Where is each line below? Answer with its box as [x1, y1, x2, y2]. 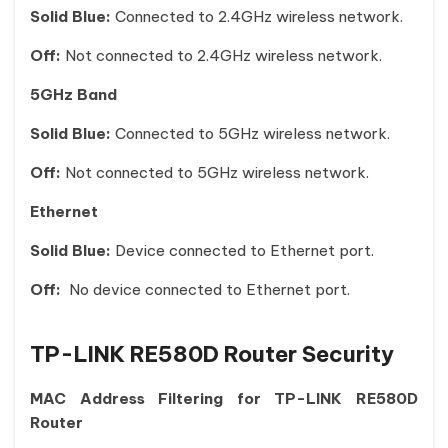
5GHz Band [30, 85, 117, 104]
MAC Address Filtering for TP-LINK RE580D [30, 389, 418, 408]
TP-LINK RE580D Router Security [30, 340, 394, 368]
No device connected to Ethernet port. [65, 280, 350, 299]
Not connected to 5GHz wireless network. [61, 163, 369, 182]
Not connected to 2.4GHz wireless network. [65, 46, 382, 65]
